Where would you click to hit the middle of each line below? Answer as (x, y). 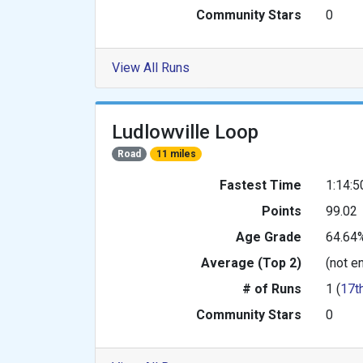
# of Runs (272, 289)
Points (282, 211)
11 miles (176, 154)
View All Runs (151, 68)
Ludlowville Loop (185, 132)
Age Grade (269, 237)
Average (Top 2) (251, 263)
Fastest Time (261, 186)
